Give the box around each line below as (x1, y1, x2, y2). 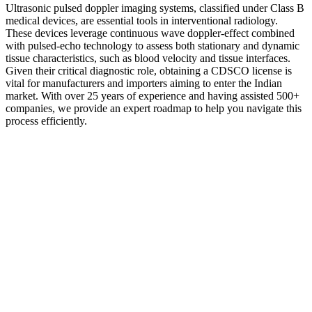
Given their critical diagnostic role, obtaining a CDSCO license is (6, 65, 292, 77)
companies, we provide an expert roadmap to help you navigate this (6, 102, 302, 115)
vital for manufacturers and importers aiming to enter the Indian (6, 77, 282, 90)
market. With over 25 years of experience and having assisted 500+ (6, 90, 299, 102)
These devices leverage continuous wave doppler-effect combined (6, 27, 295, 40)
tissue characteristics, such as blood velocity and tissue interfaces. (6, 52, 290, 65)
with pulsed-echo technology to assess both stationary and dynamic (6, 40, 299, 52)
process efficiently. (6, 115, 87, 127)
